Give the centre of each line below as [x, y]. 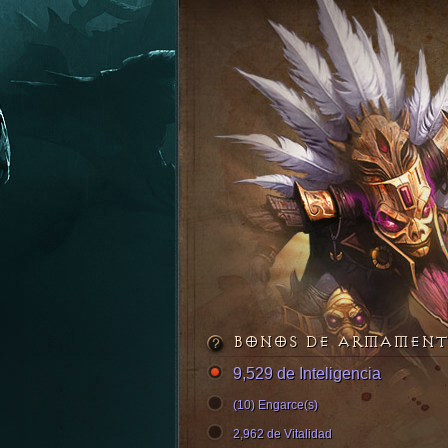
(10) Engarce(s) [275, 405]
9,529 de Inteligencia [307, 373]
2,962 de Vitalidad [282, 434]
